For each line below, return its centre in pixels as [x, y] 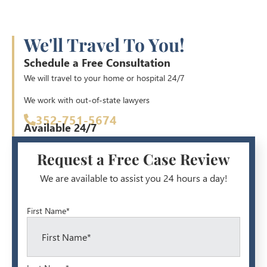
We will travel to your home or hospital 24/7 [104, 78]
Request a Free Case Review [133, 159]
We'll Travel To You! [104, 45]
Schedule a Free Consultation [97, 63]
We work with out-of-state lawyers [87, 100]
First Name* [48, 211]
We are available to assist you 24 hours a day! [133, 178]
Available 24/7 [60, 128]
